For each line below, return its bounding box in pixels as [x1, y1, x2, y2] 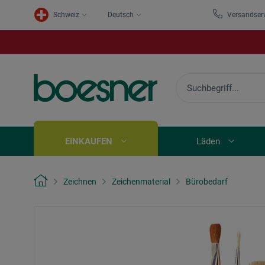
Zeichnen [63, 176, 96, 186]
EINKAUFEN [65, 136, 112, 147]
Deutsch [108, 11, 134, 19]
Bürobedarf [186, 176, 228, 186]
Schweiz [53, 11, 79, 19]
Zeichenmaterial [112, 176, 170, 186]
